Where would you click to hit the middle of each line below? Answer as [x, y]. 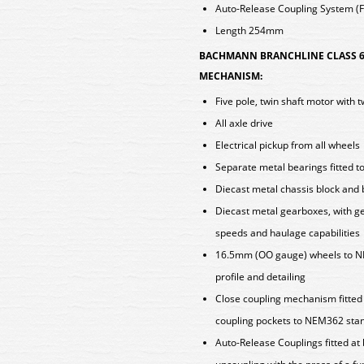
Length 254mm [249, 30]
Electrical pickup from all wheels [288, 145]
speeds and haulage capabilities [288, 233]
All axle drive [244, 123]
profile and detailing [260, 277]
